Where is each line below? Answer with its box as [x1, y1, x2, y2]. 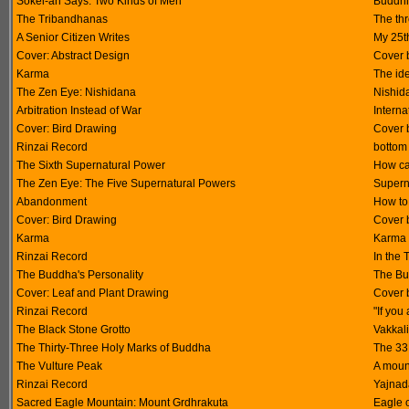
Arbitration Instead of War [16, 104, 142, 117]
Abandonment [16, 195, 87, 208]
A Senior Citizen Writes [16, 31, 130, 44]
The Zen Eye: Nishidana [16, 86, 136, 99]
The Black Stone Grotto [16, 323, 131, 336]
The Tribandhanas [16, 13, 108, 26]
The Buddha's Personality [16, 268, 143, 281]
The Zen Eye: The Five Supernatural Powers [16, 177, 236, 190]
